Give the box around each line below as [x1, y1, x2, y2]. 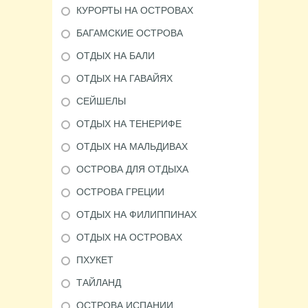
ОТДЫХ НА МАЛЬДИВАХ [76, 141, 188, 152]
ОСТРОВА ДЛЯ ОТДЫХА [76, 164, 188, 175]
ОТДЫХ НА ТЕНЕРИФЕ [76, 118, 181, 129]
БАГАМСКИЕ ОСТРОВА [76, 27, 183, 38]
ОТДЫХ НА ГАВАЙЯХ [76, 73, 173, 84]
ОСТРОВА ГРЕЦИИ [76, 186, 164, 197]
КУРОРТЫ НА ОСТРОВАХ [76, 5, 193, 16]
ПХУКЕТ [76, 254, 113, 265]
